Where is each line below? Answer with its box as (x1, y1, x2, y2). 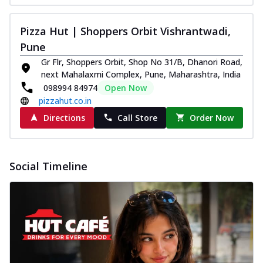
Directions (43, 112, 85, 123)
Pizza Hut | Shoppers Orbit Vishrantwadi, (20, 23, 231, 38)
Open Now (104, 82, 147, 93)
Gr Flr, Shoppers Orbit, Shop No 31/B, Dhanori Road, (41, 56, 242, 68)
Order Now (190, 112, 234, 123)
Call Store (117, 112, 157, 123)
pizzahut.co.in (39, 95, 92, 106)
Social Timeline (9, 159, 87, 173)
